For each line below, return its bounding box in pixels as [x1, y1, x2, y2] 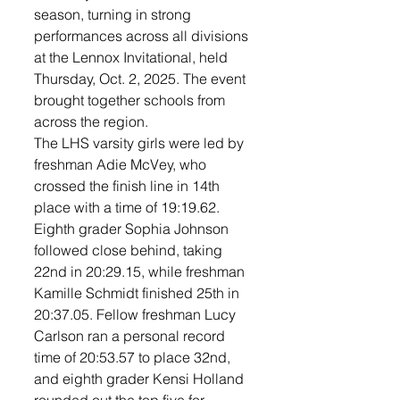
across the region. [34, 112, 148, 131]
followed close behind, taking [34, 241, 226, 260]
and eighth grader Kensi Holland [34, 370, 247, 388]
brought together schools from [34, 91, 229, 110]
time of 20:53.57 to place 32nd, [34, 348, 234, 367]
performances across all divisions [34, 27, 252, 46]
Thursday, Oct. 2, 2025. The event [34, 70, 249, 88]
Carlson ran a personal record [34, 327, 229, 346]
